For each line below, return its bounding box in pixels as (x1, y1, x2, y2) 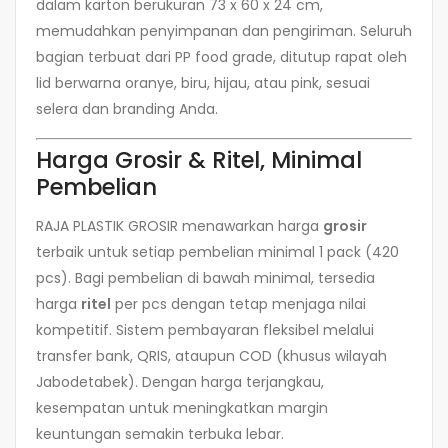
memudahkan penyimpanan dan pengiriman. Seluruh (36, 21, 412, 42)
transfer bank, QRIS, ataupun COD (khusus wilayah (36, 345, 387, 366)
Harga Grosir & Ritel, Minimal (36, 144, 362, 177)
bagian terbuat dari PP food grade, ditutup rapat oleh (36, 47, 407, 68)
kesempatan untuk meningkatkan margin (36, 397, 328, 418)
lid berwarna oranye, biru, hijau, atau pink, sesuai (36, 73, 370, 94)
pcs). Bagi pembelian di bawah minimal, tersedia (36, 267, 375, 288)
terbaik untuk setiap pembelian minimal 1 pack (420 (36, 241, 399, 262)
